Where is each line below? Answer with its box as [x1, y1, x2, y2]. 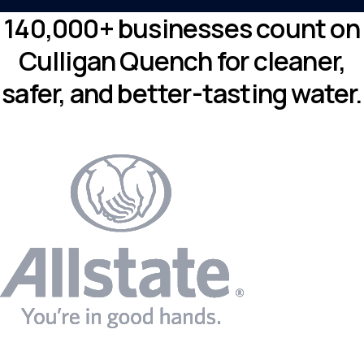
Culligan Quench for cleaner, [18, 42, 346, 79]
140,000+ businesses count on [4, 10, 360, 46]
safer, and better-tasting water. [2, 75, 362, 111]
